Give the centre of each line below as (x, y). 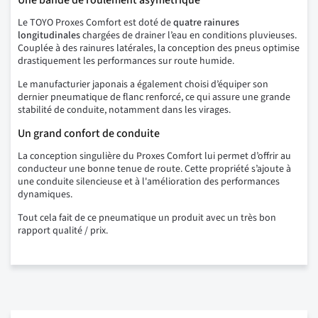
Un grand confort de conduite (89, 134)
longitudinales (49, 36)
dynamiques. (45, 195)
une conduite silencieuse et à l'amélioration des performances (149, 182)
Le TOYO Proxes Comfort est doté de (95, 23)
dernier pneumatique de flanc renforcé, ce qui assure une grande (154, 98)
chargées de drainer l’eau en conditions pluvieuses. (188, 36)
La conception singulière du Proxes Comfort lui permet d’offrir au (154, 157)
